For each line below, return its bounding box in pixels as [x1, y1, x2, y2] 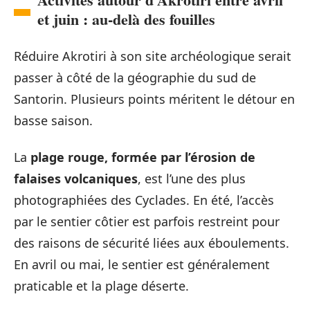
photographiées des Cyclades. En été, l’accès [14, 192, 274, 208]
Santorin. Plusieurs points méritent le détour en [14, 90, 295, 107]
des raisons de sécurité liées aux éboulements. [14, 235, 289, 251]
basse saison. [14, 111, 93, 129]
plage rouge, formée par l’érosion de [30, 149, 255, 165]
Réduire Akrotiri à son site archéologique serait [14, 47, 291, 64]
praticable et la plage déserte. [14, 277, 189, 294]
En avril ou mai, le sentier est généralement [14, 256, 270, 273]
